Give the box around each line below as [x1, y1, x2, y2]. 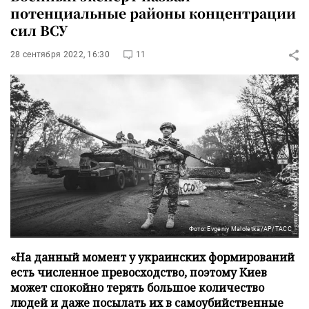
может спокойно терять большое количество [10, 279, 264, 295]
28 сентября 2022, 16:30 [10, 50, 110, 59]
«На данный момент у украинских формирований [10, 249, 295, 265]
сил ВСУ [10, 21, 68, 39]
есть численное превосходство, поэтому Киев [10, 264, 267, 280]
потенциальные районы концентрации [10, 3, 296, 22]
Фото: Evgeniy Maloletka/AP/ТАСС [188, 225, 292, 232]
